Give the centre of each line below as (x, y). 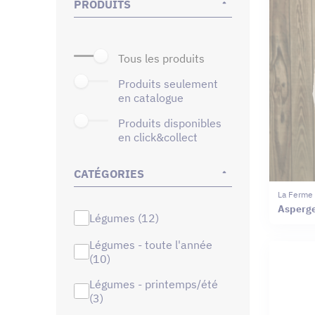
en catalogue (151, 97)
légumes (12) (127, 218)
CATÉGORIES (109, 173)
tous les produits (164, 58)
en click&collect (158, 137)
